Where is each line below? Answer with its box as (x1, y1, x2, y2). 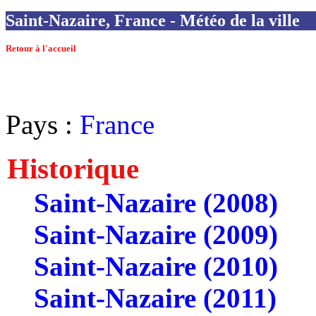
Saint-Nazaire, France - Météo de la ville (6, 11, 300, 30)
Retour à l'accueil (6, 44, 76, 54)
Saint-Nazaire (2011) (34, 283, 276, 314)
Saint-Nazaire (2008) (34, 188, 278, 219)
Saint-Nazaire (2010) (34, 251, 278, 282)
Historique (7, 152, 139, 186)
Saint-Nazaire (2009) (34, 219, 278, 250)
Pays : (6, 109, 80, 140)
